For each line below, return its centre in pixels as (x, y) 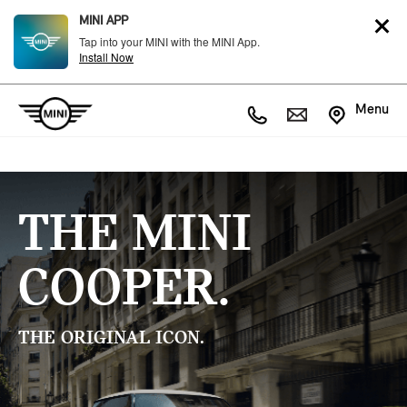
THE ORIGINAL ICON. (111, 338)
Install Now (106, 57)
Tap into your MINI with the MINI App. (169, 41)
